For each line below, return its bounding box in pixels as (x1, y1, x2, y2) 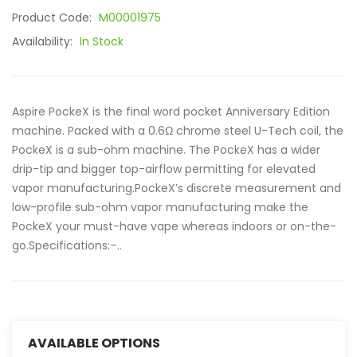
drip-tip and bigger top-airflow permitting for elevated (12, 161, 316, 177)
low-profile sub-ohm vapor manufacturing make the (12, 199, 308, 215)
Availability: (12, 33, 76, 49)
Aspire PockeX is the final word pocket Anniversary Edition (12, 104, 330, 120)
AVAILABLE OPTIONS (28, 334, 160, 352)
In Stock (80, 33, 124, 49)
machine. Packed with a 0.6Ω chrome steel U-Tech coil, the (12, 123, 343, 139)
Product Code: (12, 10, 95, 25)
